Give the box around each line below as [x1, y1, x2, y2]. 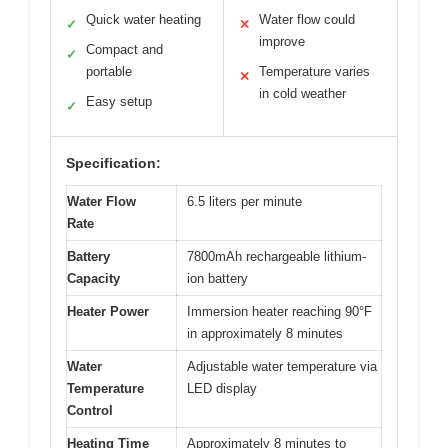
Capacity [67, 270, 120, 286]
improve [259, 33, 305, 49]
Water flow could [259, 11, 355, 27]
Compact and [86, 41, 163, 57]
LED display [187, 380, 257, 396]
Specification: [66, 154, 161, 171]
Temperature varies [259, 63, 370, 79]
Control [67, 402, 113, 418]
